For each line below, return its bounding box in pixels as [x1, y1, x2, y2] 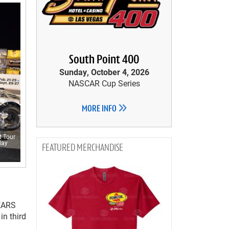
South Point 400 [69, 54, 139, 66]
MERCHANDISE [77, 143, 123, 153]
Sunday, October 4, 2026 [59, 66, 149, 77]
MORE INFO [81, 104, 118, 114]
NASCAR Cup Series [68, 78, 140, 88]
